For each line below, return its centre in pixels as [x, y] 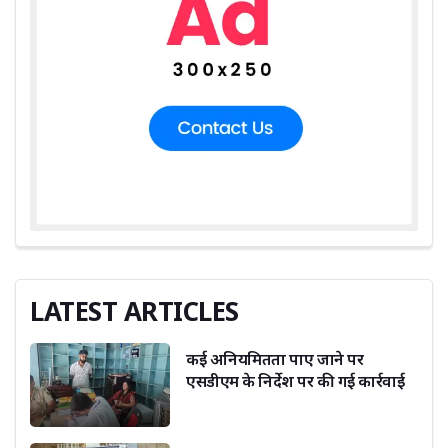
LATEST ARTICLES [134, 311]
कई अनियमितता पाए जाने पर [274, 359]
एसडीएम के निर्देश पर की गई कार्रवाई [295, 381]
